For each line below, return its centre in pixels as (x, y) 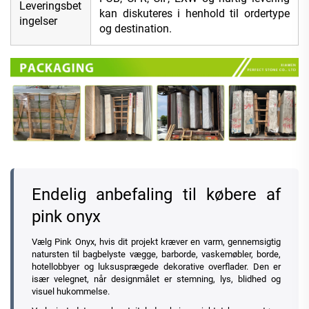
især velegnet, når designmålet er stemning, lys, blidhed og (156, 279)
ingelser (38, 21)
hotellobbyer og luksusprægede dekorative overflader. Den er (156, 267)
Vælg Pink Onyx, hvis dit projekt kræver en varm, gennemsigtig (156, 242)
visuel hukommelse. (71, 292)
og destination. (136, 28)
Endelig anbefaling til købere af (156, 195)
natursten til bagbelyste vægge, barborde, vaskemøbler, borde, (156, 255)
